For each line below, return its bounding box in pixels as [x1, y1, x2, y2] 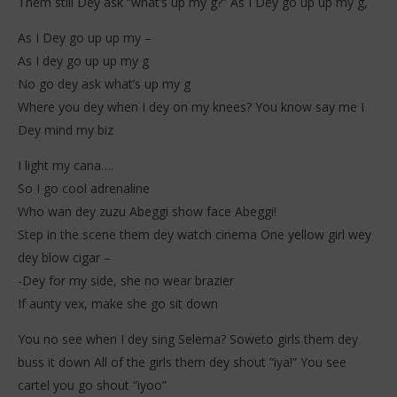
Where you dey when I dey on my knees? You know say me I [18, 98, 364, 116]
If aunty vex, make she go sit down [18, 295, 218, 313]
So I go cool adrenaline [18, 180, 150, 198]
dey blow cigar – [18, 249, 111, 267]
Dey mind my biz [18, 121, 113, 139]
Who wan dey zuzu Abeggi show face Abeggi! [18, 203, 276, 221]
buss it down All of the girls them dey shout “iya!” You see [18, 354, 346, 371]
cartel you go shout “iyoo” [18, 377, 167, 394]
